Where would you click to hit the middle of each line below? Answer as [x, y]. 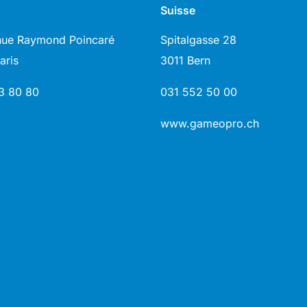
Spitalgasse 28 [198, 39]
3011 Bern [185, 60]
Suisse [178, 11]
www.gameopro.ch [210, 123]
